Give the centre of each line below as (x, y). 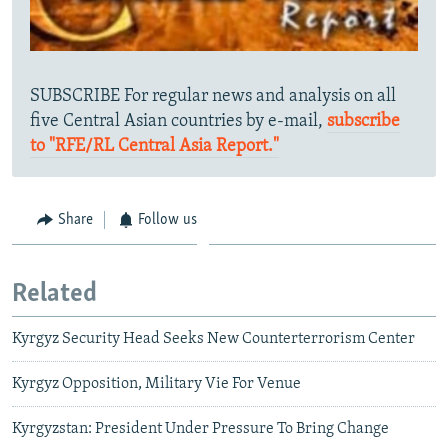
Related (54, 295)
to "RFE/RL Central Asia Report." (154, 146)
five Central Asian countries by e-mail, (178, 121)
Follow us (167, 219)
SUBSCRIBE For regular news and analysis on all (213, 96)
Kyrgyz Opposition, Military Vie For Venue (156, 383)
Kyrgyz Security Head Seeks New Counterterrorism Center (213, 338)
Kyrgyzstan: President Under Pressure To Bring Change (200, 428)
